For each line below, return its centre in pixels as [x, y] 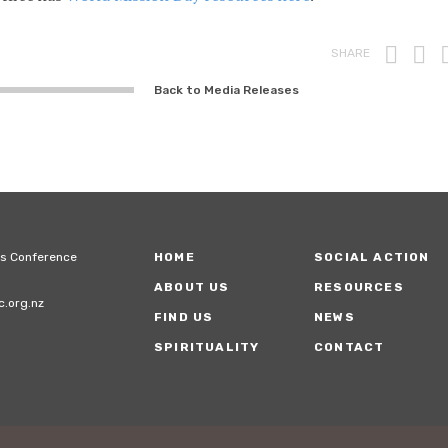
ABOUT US [191, 287]
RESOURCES [358, 287]
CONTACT [349, 347]
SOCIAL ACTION [371, 257]
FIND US [183, 317]
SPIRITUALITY [206, 347]
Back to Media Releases [226, 89]
